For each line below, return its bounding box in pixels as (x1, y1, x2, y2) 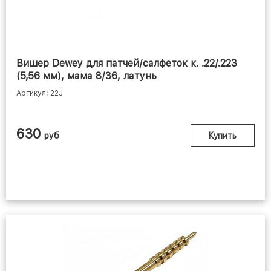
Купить (209, 131, 237, 141)
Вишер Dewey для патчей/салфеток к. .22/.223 (16, 57, 237, 70)
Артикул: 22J (16, 89, 63, 98)
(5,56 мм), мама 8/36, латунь (16, 70, 157, 82)
